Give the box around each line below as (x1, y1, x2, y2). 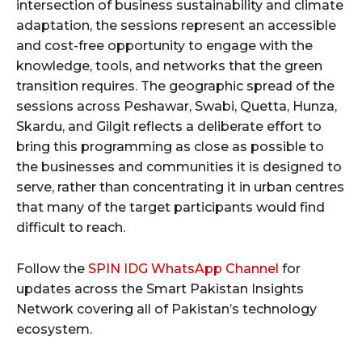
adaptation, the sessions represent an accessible (16, 18, 336, 34)
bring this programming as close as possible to (16, 139, 324, 155)
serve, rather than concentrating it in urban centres (16, 179, 344, 196)
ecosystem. (16, 322, 92, 338)
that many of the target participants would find (16, 200, 325, 216)
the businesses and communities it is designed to (16, 159, 342, 175)
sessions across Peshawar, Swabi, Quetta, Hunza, (16, 99, 337, 115)
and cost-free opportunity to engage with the (16, 38, 313, 54)
